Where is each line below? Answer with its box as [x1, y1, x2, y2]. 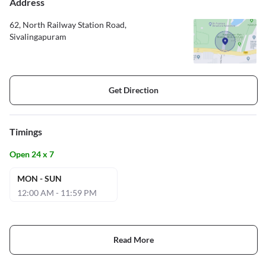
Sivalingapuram [9, 31, 66, 42]
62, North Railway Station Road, [9, 19, 126, 30]
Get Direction [109, 85, 159, 96]
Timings [9, 125, 42, 137]
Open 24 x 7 [9, 148, 54, 159]
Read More [113, 235, 154, 245]
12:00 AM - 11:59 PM [17, 187, 97, 198]
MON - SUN [17, 173, 62, 183]
